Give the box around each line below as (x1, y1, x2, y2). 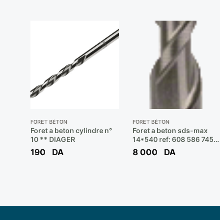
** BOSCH (132, 143, 166, 152)
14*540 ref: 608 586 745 (132, 135, 214, 143)
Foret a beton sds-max (132, 126, 208, 135)
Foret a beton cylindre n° (30, 126, 112, 135)
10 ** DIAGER (30, 135, 75, 143)
